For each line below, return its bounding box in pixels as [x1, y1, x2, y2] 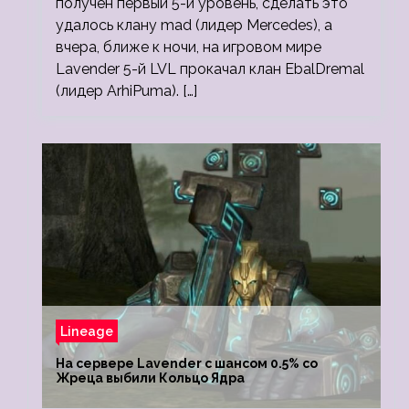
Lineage [60, 323, 113, 339]
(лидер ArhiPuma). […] [56, 82, 197, 100]
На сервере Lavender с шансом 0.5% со [56, 356, 318, 371]
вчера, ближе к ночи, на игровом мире [56, 38, 321, 56]
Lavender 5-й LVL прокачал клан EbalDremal [56, 60, 364, 78]
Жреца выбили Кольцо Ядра [56, 371, 245, 385]
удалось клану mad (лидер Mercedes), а [56, 16, 332, 34]
